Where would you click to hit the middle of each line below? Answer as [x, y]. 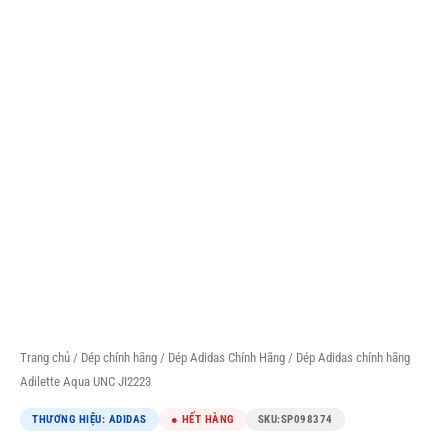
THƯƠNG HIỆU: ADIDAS [89, 419]
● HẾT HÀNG [202, 419]
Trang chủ [45, 358]
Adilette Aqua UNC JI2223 [85, 382]
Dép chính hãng [119, 358]
